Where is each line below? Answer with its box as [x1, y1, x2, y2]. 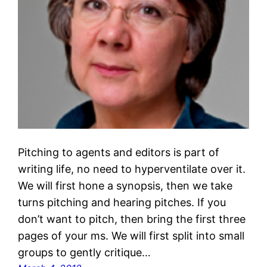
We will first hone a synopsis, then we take [18, 179, 233, 193]
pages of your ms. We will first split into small [18, 229, 245, 243]
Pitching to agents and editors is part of [18, 146, 220, 159]
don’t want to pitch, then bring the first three [18, 213, 246, 226]
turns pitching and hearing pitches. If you [18, 196, 226, 209]
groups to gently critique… [18, 246, 151, 259]
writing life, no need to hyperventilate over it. [18, 163, 246, 176]
